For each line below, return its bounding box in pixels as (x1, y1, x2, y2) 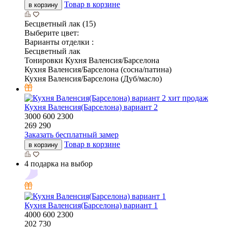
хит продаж (168, 94, 208, 103)
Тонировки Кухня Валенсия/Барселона (24, 56, 159, 65)
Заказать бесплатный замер (24, 130, 119, 139)
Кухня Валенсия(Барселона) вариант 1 (24, 201, 158, 210)
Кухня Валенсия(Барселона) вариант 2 (24, 103, 158, 112)
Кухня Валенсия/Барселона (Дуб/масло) (24, 74, 162, 83)
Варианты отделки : (24, 38, 94, 47)
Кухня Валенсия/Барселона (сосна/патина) (24, 65, 172, 74)
